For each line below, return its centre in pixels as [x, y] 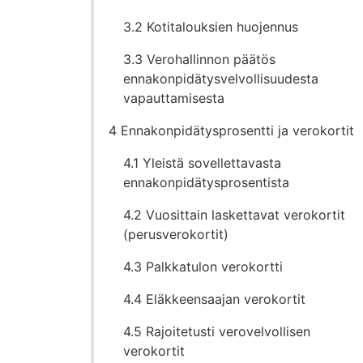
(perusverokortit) [176, 235]
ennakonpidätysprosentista [207, 183]
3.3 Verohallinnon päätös [200, 60]
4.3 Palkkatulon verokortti [203, 267]
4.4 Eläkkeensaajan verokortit [215, 299]
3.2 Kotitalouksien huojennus [211, 27]
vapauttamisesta [174, 98]
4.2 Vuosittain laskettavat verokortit [235, 215]
